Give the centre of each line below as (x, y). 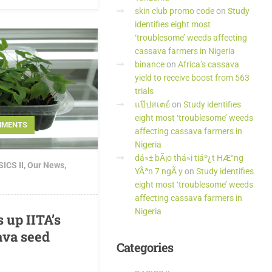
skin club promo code (175, 11)
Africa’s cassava (209, 64)
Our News (46, 165)
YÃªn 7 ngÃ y (159, 171)
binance (150, 64)
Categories (145, 247)
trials (144, 91)
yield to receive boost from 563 (192, 78)
